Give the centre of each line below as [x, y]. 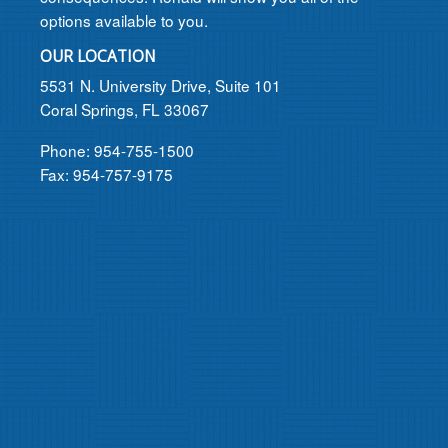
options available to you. [124, 20]
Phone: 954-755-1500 [117, 150]
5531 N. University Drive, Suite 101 [160, 85]
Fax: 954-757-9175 [106, 174]
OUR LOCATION [98, 56]
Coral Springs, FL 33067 [124, 109]
